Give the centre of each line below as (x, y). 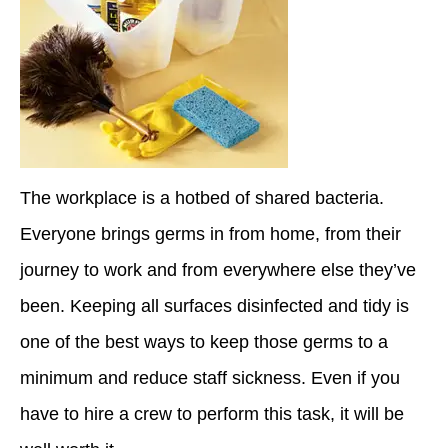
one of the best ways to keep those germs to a (204, 342)
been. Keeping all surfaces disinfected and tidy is (214, 306)
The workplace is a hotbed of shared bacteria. (202, 198)
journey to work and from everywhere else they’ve (218, 270)
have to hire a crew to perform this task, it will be (212, 414)
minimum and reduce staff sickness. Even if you (210, 378)
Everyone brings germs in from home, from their (210, 234)
